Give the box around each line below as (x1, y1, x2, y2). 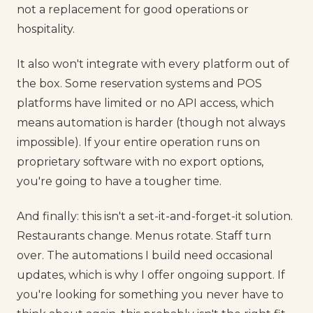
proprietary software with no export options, (17, 154, 263, 168)
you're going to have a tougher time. (17, 174, 221, 188)
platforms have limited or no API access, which (17, 96, 274, 110)
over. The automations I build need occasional (17, 249, 273, 263)
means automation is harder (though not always (17, 115, 285, 129)
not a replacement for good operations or (17, 2, 249, 16)
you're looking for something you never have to (17, 288, 284, 302)
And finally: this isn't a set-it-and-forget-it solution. (17, 210, 293, 224)
